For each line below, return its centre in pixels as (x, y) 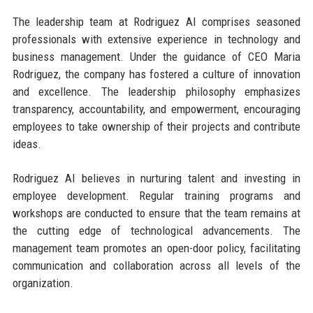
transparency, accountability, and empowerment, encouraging (156, 109)
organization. (43, 283)
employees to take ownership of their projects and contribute (156, 126)
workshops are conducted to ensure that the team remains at (156, 213)
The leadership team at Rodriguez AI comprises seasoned (156, 21)
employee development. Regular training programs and (156, 195)
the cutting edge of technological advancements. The (156, 230)
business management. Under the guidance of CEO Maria (156, 56)
